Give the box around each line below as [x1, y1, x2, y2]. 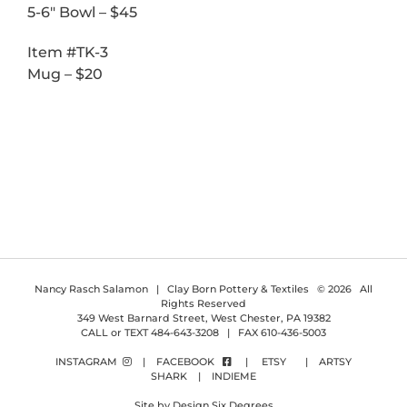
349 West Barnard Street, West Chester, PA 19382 [76, 311, 331, 324]
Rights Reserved [161, 296, 246, 310]
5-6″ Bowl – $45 [27, 3, 137, 21]
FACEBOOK [156, 354, 223, 368]
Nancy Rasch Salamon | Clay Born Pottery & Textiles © [35, 282, 328, 295]
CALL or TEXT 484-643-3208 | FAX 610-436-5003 [81, 325, 326, 339]
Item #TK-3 [27, 43, 108, 61]
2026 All [328, 282, 372, 295]
